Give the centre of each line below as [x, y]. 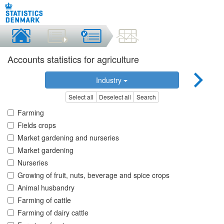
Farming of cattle [44, 200]
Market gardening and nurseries [68, 138]
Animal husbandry [46, 188]
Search [146, 97]
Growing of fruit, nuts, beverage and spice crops [93, 175]
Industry [110, 80]
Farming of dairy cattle [53, 213]
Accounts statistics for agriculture [73, 59]
